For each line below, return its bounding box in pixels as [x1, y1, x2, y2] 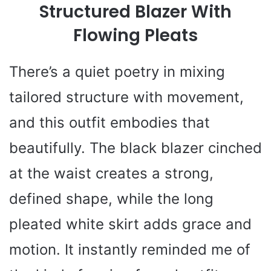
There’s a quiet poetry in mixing [9, 62, 225, 80]
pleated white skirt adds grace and [9, 215, 252, 233]
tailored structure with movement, [9, 88, 244, 106]
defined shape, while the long [9, 189, 214, 207]
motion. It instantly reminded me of [9, 240, 250, 258]
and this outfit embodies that [9, 113, 210, 131]
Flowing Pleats [73, 23, 198, 47]
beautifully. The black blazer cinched [9, 139, 262, 157]
